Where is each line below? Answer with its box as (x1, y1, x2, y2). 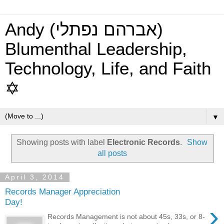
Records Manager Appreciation (5, 186, 120, 197)
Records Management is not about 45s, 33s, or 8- (47, 212, 205, 220)
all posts (97, 148, 127, 157)
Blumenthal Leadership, (5, 39, 187, 58)
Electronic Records (106, 137, 180, 146)
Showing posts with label (16, 137, 107, 146)
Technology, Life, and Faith (5, 59, 211, 78)
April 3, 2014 (5, 173, 64, 181)
